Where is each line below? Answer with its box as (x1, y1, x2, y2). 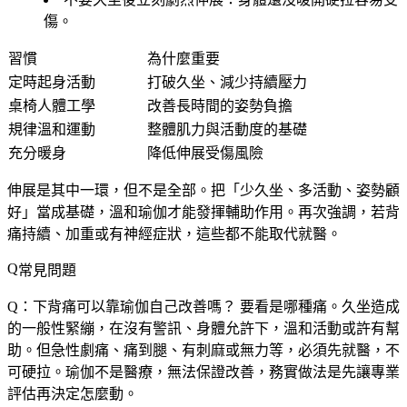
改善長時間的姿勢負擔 (147, 97, 293, 114)
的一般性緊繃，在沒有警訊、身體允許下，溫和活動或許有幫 (7, 320, 400, 336)
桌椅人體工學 (8, 97, 95, 114)
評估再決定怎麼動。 (7, 385, 138, 402)
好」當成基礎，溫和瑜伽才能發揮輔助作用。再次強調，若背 (7, 203, 400, 220)
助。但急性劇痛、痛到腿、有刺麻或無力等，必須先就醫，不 (7, 342, 400, 358)
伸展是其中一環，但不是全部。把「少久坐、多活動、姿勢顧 (7, 182, 400, 198)
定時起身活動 (8, 74, 95, 90)
